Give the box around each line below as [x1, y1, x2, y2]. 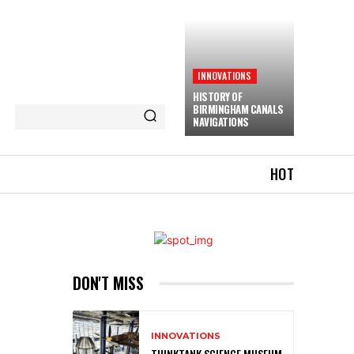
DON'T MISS [73, 271, 144, 295]
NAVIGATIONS [193, 114, 249, 130]
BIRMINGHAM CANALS [193, 101, 284, 117]
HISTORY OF [193, 88, 243, 104]
